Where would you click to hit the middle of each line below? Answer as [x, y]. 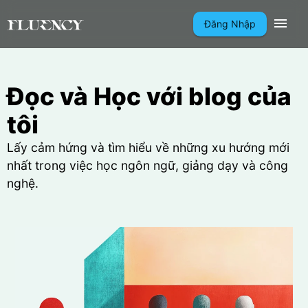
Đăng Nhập [230, 24]
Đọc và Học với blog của [149, 97]
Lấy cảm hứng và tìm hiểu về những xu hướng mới [148, 147]
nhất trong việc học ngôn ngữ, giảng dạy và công [147, 165]
